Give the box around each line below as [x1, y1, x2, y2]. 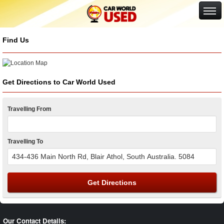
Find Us [2, 36, 29, 44]
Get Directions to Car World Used [2, 77, 115, 86]
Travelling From [7, 105, 51, 112]
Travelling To [7, 137, 43, 145]
